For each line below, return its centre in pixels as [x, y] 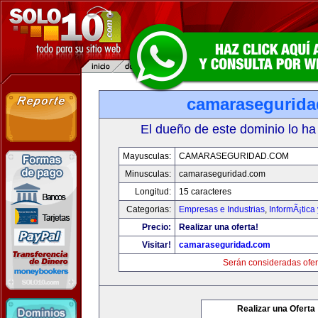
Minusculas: [148, 174]
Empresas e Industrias [222, 209]
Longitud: [153, 192]
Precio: [157, 227]
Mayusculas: [147, 156]
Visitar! [157, 245]
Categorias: [149, 209]
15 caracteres [205, 192]
